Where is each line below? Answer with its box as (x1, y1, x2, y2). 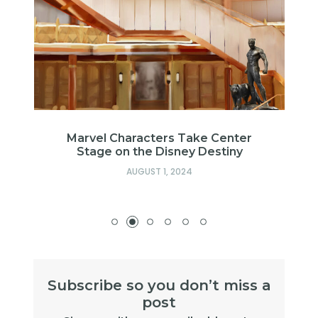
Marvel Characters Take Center (67, 131, 252, 146)
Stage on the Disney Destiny (76, 145, 243, 159)
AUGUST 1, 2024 (126, 165, 192, 178)
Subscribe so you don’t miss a (47, 277, 271, 295)
